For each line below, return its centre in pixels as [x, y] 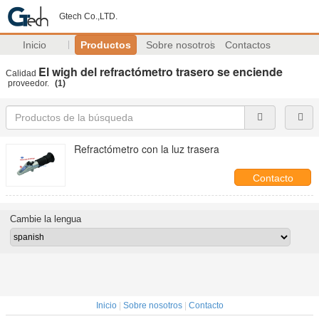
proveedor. [28, 83]
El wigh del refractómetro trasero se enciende [161, 72]
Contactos [248, 45]
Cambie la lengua [45, 219]
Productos [105, 45]
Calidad [22, 73]
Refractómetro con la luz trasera [147, 149]
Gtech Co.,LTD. [88, 16]
